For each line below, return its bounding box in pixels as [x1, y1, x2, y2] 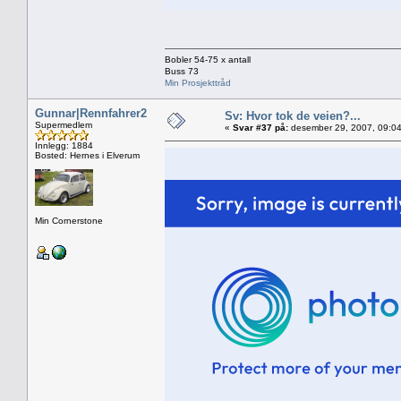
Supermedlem [35, 119, 92, 130]
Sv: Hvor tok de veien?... [225, 108, 361, 123]
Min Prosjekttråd [165, 77, 231, 88]
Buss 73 [165, 65, 199, 76]
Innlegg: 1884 [35, 140, 93, 150]
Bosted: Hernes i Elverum [35, 149, 140, 160]
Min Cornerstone [35, 215, 103, 226]
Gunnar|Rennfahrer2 [35, 106, 147, 120]
